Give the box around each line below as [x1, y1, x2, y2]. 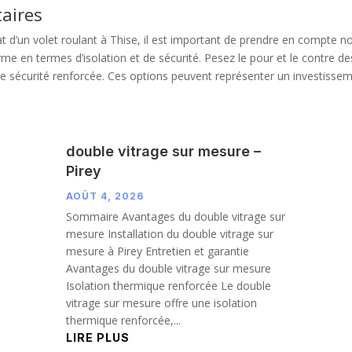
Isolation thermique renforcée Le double [65, 277, 271, 293]
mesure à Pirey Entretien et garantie [65, 243, 249, 258]
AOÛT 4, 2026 [65, 189, 144, 202]
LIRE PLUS [65, 330, 130, 344]
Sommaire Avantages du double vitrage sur [65, 208, 285, 224]
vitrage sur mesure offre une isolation [65, 295, 257, 310]
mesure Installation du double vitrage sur [65, 225, 273, 241]
